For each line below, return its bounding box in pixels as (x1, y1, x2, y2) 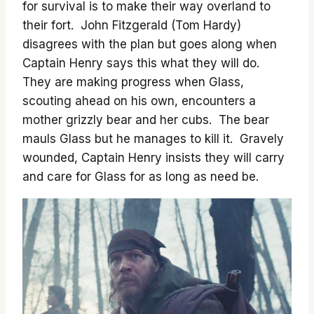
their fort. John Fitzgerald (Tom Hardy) (22, 18, 241, 32)
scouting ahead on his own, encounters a (22, 94, 256, 108)
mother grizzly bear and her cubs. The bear (22, 113, 269, 127)
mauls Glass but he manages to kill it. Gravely (22, 132, 284, 146)
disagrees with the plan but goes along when (22, 37, 277, 51)
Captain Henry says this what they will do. (22, 56, 263, 70)
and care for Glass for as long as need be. (22, 170, 259, 184)
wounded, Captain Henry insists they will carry (22, 151, 285, 165)
